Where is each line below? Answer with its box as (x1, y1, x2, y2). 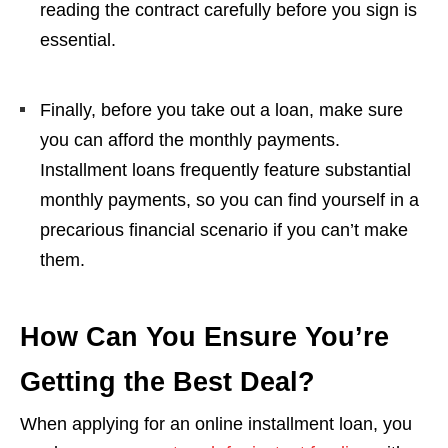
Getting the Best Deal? (20, 367, 315, 397)
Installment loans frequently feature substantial (40, 160, 411, 180)
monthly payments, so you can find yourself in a (40, 190, 419, 210)
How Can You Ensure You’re (20, 322, 389, 352)
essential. (40, 30, 116, 50)
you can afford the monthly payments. (40, 130, 340, 150)
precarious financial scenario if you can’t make (40, 220, 408, 240)
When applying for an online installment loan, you (20, 414, 412, 434)
